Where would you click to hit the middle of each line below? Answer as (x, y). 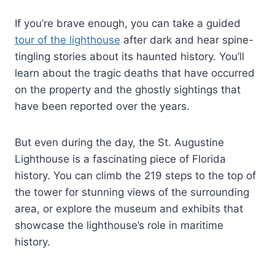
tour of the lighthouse (68, 40)
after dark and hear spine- (187, 40)
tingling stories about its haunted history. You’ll (130, 57)
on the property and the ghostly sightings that (128, 90)
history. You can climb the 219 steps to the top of (135, 176)
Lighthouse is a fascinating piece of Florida (120, 159)
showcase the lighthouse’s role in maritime (119, 226)
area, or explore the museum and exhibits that (129, 209)
